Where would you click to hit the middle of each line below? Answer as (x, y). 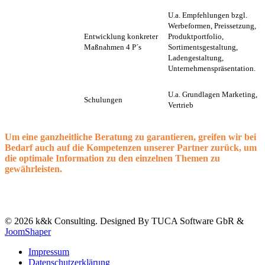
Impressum (49, 251)
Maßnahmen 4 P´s (113, 47)
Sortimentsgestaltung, (203, 47)
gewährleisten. (33, 169)
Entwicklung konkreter (121, 36)
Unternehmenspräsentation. (212, 68)
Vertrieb (181, 105)
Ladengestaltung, (196, 57)
